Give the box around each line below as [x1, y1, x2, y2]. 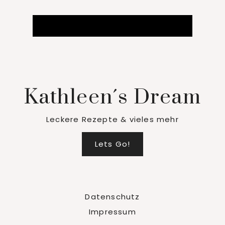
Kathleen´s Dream [24, 84, 201, 110]
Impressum [89, 206, 136, 217]
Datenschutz [85, 191, 140, 202]
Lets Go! [94, 138, 131, 149]
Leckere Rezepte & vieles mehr [46, 114, 179, 125]
